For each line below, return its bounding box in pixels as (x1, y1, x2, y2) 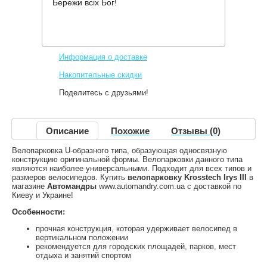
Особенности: (12, 207, 65, 216)
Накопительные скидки (59, 70, 142, 79)
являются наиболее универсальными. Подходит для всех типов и (12, 164, 252, 173)
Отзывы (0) (171, 126, 221, 136)
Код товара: (59, 15, 104, 24)
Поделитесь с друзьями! (59, 88, 151, 97)
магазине (12, 182, 47, 191)
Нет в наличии (59, 34, 125, 44)
